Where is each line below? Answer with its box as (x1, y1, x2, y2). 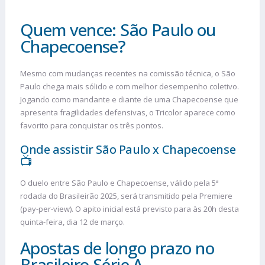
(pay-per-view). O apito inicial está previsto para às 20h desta (20, 203, 239, 214)
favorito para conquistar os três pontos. (20, 120, 163, 131)
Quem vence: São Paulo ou (20, 18, 216, 41)
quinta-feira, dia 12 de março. (20, 216, 125, 227)
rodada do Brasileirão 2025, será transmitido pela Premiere (20, 190, 232, 201)
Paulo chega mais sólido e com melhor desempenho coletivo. (20, 81, 239, 92)
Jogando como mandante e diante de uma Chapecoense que (20, 94, 238, 105)
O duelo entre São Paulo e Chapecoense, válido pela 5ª (20, 177, 219, 188)
